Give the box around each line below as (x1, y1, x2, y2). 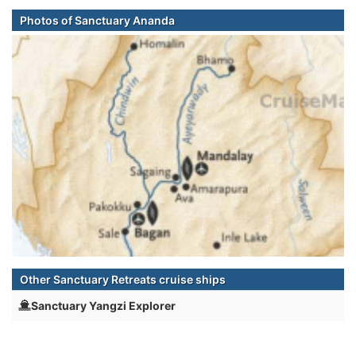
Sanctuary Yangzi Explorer (31, 299, 176, 313)
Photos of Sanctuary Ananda (20, 14, 175, 28)
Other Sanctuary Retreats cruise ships (20, 273, 226, 287)
